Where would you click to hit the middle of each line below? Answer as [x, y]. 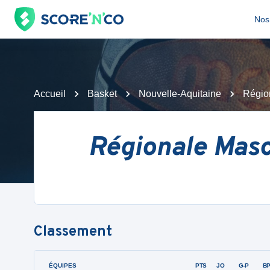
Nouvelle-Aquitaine [180, 94]
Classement [73, 232]
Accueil [50, 94]
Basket [102, 94]
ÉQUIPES [63, 265]
